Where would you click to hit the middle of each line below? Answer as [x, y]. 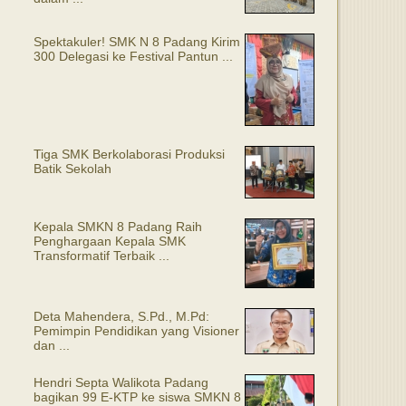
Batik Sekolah [72, 169]
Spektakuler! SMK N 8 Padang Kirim [137, 42]
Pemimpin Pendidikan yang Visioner [136, 331]
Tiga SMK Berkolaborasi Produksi [129, 154]
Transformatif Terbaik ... [101, 256]
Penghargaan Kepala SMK [110, 241]
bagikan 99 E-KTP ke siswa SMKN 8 [137, 397]
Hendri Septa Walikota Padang [121, 382]
